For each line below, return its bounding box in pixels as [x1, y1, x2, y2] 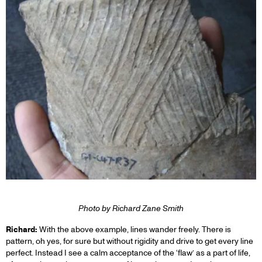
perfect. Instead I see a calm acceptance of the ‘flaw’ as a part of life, [6, 247, 250, 258]
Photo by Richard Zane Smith [78, 203, 184, 213]
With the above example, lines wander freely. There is [37, 224, 231, 235]
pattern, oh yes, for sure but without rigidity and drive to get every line [6, 236, 253, 246]
